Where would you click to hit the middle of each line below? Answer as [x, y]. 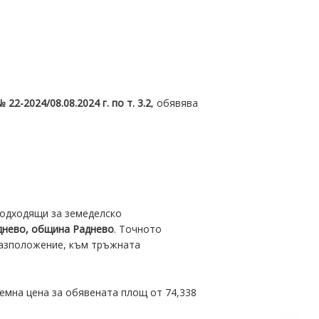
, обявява [175, 103]
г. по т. [120, 103]
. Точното [137, 229]
